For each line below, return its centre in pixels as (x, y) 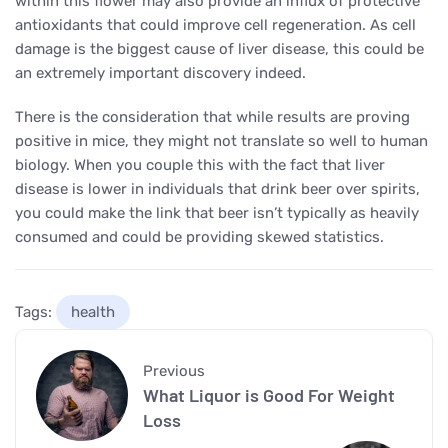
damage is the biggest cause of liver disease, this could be (219, 48)
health (93, 311)
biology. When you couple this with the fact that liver (200, 164)
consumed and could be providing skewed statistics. (199, 236)
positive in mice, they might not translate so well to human (221, 140)
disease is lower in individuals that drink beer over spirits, (217, 188)
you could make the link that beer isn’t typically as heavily (217, 212)
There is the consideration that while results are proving (212, 116)
